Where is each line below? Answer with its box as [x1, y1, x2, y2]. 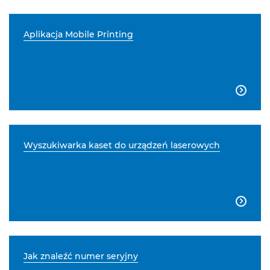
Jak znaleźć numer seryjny [24, 251, 138, 262]
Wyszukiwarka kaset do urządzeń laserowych [24, 140, 220, 151]
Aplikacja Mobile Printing [24, 29, 133, 40]
